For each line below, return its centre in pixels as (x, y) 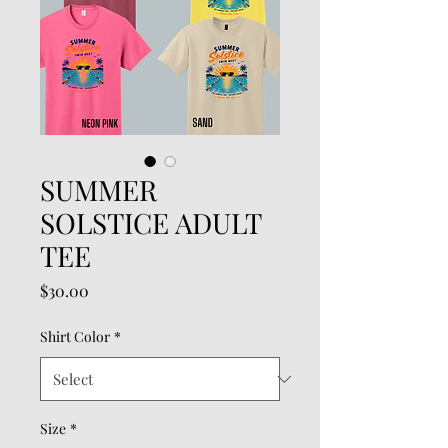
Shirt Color (75, 336)
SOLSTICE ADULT (150, 222)
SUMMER (98, 189)
